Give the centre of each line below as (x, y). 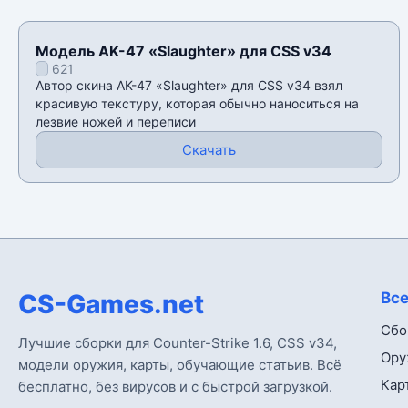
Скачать (209, 150)
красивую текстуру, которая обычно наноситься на (197, 104)
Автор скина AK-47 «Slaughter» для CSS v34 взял (189, 86)
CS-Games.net (111, 305)
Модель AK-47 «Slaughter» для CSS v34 (184, 51)
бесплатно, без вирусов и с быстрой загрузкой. (175, 387)
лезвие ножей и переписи (116, 122)
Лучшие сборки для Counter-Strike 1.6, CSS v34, (178, 343)
